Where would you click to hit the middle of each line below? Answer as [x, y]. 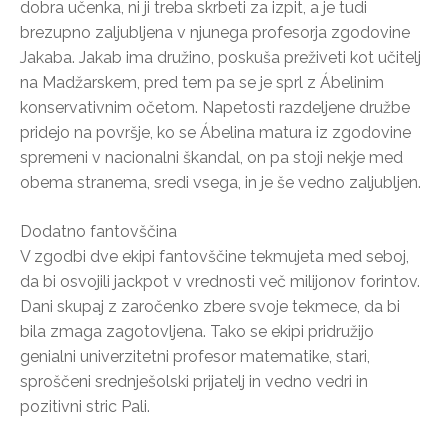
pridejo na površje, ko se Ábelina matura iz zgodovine [215, 132]
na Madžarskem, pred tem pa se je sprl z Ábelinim [202, 82]
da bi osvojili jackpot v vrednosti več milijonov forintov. [220, 281]
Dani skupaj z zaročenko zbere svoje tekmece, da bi [210, 306]
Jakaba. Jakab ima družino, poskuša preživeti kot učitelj [220, 57]
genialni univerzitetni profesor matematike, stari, [195, 356]
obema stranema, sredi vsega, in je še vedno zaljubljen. [220, 182]
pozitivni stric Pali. [85, 406]
